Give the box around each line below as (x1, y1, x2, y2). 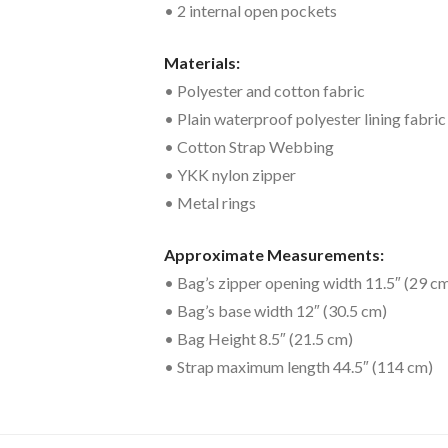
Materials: (164, 53, 240, 72)
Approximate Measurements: (164, 245, 384, 264)
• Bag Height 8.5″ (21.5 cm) (164, 329, 353, 348)
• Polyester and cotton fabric (164, 81, 365, 100)
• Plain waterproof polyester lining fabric (164, 109, 446, 128)
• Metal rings (164, 193, 256, 212)
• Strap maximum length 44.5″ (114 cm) (164, 357, 433, 376)
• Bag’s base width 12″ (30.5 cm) (164, 301, 387, 320)
